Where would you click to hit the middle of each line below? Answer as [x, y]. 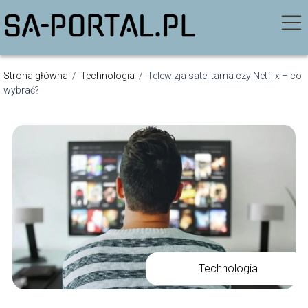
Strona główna [37, 76]
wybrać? [21, 90]
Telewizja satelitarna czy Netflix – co [224, 76]
